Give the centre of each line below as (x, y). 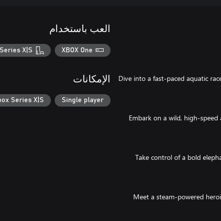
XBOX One (77, 50)
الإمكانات (92, 79)
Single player (83, 100)
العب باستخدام (80, 29)
